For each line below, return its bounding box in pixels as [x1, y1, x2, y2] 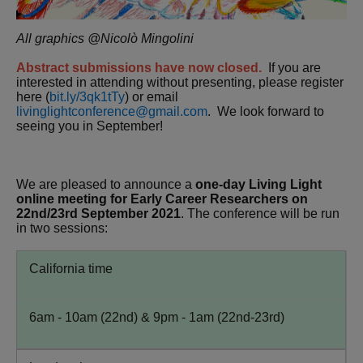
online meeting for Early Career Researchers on [16, 191, 308, 206]
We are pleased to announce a [16, 177, 195, 191]
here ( [16, 89, 49, 104]
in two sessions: [16, 220, 108, 235]
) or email [125, 89, 178, 104]
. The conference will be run [181, 206, 340, 220]
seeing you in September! [16, 118, 163, 133]
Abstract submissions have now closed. [16, 60, 268, 75]
